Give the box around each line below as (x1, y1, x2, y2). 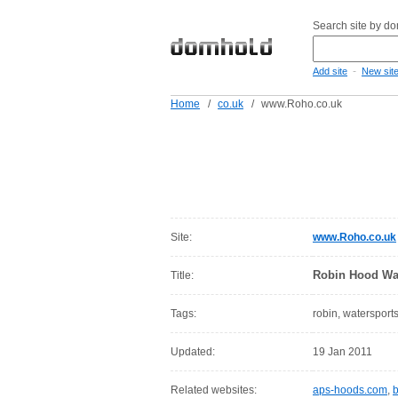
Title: (171, 269, 194, 282)
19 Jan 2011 (313, 346, 372, 358)
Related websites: (171, 384, 257, 396)
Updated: (171, 346, 215, 358)
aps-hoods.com (313, 384, 387, 396)
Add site (313, 66, 347, 76)
